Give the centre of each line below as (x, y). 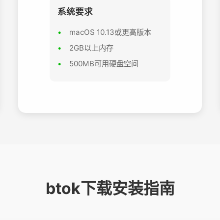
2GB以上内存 (92, 48)
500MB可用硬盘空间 (104, 63)
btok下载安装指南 (110, 188)
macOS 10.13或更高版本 (110, 32)
